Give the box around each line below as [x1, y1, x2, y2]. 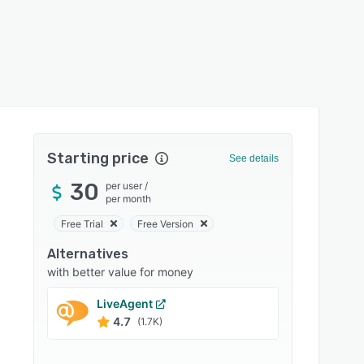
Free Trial [61, 217, 104, 230]
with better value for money [47, 265, 194, 279]
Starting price [47, 149, 149, 167]
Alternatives [47, 246, 129, 262]
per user [106, 180, 143, 192]
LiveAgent [97, 297, 154, 310]
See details [228, 153, 279, 164]
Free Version [137, 217, 194, 230]
